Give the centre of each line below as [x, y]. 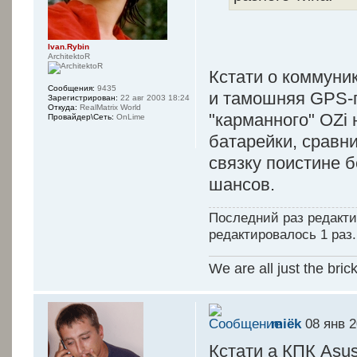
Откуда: [63, 107]
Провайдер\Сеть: [81, 117]
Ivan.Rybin [69, 47]
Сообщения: [71, 88]
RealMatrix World [109, 107]
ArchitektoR [69, 56]
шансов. [242, 184]
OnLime [129, 117]
